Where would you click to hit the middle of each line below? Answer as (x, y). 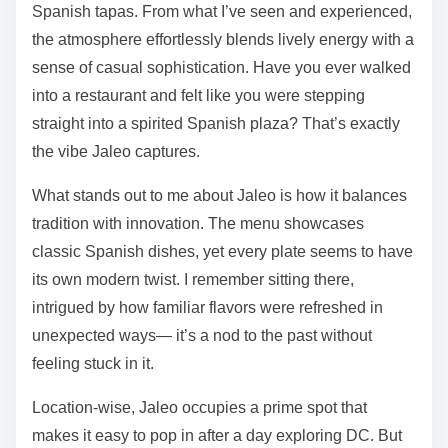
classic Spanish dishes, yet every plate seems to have (222, 251)
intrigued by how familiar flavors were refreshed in (207, 307)
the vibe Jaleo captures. (116, 151)
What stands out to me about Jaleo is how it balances (219, 195)
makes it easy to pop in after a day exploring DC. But (217, 435)
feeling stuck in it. (93, 363)
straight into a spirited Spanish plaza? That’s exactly (216, 123)
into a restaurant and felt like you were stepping (198, 95)
